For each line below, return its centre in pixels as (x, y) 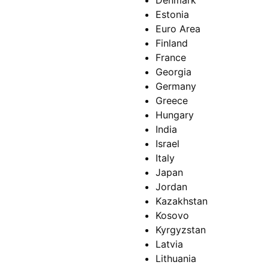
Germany (176, 86)
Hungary (175, 115)
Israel (167, 144)
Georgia (173, 72)
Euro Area (178, 29)
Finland (172, 43)
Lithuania (176, 259)
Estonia (172, 15)
